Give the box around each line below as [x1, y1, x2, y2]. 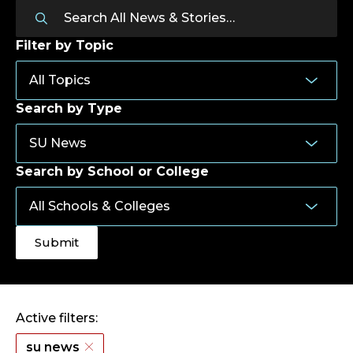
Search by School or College [16, 163, 209, 179]
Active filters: [16, 310, 98, 325]
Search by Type [16, 100, 122, 116]
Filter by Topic [16, 37, 113, 53]
